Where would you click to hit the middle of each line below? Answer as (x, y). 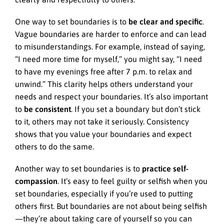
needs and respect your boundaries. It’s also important (111, 96)
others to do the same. (54, 146)
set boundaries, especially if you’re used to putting (104, 194)
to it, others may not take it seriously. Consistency (102, 121)
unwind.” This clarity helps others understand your (104, 84)
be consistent (47, 109)
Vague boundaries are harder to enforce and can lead (111, 34)
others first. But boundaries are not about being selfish (111, 206)
